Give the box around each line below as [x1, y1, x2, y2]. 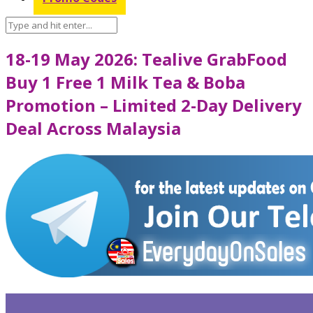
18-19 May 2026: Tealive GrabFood [6, 47, 287, 71]
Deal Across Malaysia [6, 116, 181, 140]
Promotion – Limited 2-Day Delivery [6, 93, 302, 117]
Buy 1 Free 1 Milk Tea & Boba [6, 70, 245, 94]
